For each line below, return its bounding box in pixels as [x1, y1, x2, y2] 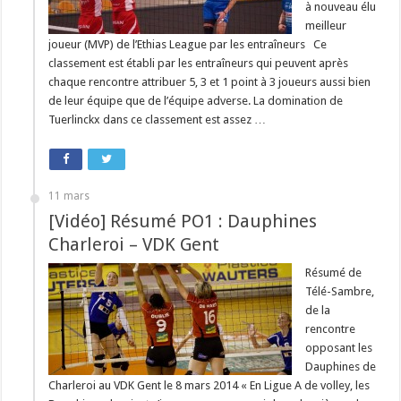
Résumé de [305, 266, 363, 279]
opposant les [305, 341, 373, 354]
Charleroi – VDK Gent [48, 234, 220, 255]
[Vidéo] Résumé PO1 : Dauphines [48, 210, 318, 232]
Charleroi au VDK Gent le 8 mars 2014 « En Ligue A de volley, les [48, 379, 371, 392]
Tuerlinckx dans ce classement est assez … [48, 113, 267, 126]
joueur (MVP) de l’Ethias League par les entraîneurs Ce [48, 38, 328, 51]
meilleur [305, 19, 347, 32]
